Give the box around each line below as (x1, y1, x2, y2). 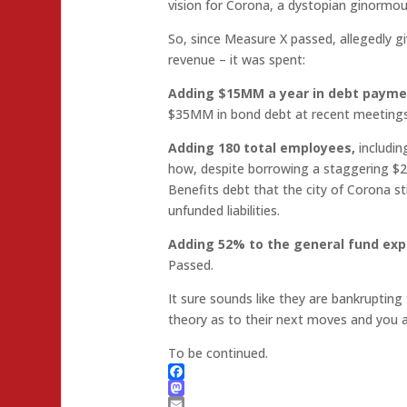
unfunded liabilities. (168, 202, 281, 220)
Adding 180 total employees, (168, 139, 356, 157)
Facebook (168, 379, 227, 397)
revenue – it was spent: (168, 51, 306, 69)
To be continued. (168, 344, 269, 362)
